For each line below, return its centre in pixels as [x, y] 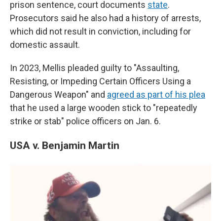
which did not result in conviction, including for [100, 31]
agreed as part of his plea [156, 94]
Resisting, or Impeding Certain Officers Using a [100, 81]
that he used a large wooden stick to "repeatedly [104, 108]
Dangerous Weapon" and [58, 94]
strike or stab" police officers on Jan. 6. [85, 121]
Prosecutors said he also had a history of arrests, [105, 18]
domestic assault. [45, 44]
